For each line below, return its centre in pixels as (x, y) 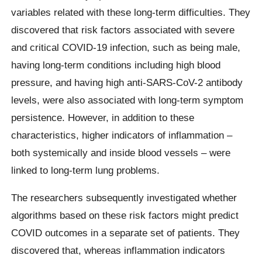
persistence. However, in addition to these (103, 117)
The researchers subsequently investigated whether (124, 197)
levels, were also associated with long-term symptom (127, 100)
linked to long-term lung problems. (86, 170)
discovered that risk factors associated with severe (123, 30)
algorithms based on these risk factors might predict (125, 215)
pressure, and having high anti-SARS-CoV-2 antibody (127, 82)
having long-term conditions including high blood (116, 65)
